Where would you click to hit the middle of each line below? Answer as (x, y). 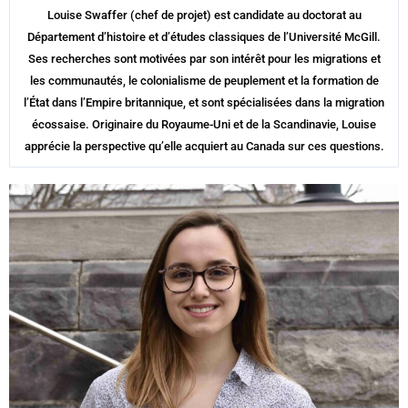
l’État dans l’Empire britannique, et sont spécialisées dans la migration (204, 102)
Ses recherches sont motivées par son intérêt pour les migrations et (204, 58)
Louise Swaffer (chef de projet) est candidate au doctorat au (204, 15)
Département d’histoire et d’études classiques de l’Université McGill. (204, 36)
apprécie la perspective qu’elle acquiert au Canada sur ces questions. (204, 146)
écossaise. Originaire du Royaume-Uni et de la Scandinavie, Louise (204, 124)
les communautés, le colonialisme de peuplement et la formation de (204, 80)
